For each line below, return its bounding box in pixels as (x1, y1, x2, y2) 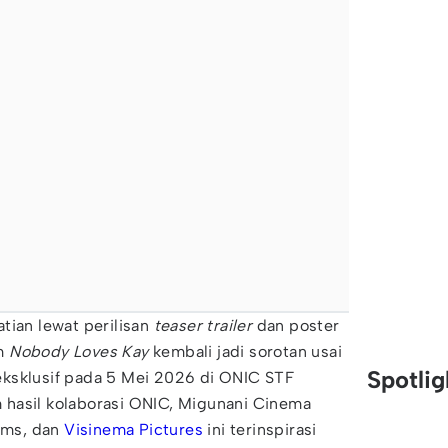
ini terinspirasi (203, 420, 317, 439)
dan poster (252, 316, 340, 335)
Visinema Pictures (64, 420, 204, 439)
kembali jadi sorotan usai (148, 342, 343, 361)
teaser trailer (153, 316, 253, 335)
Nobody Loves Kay (9, 342, 149, 361)
